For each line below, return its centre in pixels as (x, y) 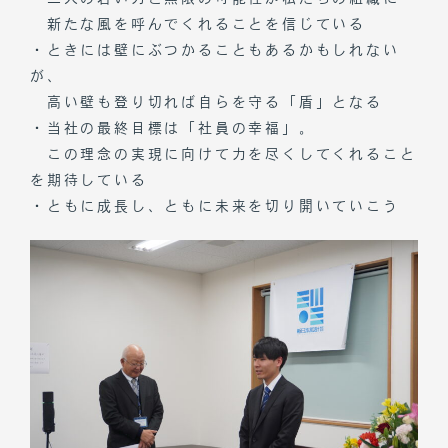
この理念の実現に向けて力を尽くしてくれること (223, 153)
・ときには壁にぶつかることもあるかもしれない (215, 49)
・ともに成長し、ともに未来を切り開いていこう (215, 205)
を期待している (89, 179)
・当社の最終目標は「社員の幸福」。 (173, 127)
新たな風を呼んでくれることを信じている (198, 23)
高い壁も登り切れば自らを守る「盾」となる (206, 101)
